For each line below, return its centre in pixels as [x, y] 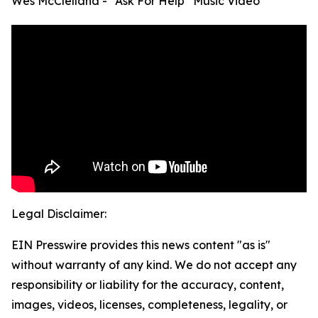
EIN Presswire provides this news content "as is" [141, 245]
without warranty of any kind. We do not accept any [154, 265]
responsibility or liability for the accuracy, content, [148, 285]
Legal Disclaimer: [59, 214]
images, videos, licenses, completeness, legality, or [149, 305]
